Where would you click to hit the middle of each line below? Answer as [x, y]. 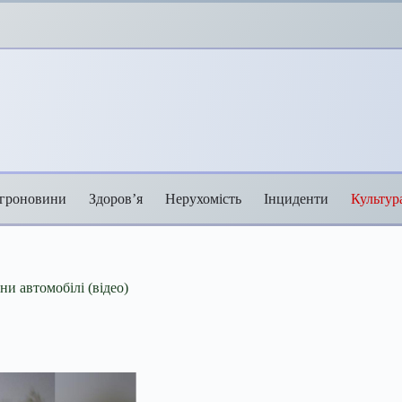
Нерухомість [203, 198]
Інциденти [296, 198]
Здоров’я [116, 198]
